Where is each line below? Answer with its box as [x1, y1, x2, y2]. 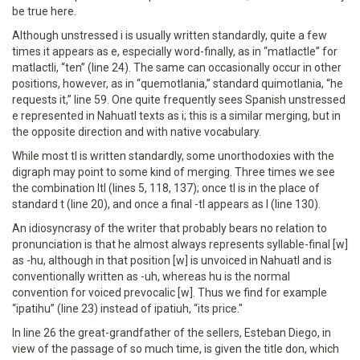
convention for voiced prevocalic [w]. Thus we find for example [12, 286, 327, 299]
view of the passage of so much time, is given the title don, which [12, 342, 339, 355]
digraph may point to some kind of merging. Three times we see [12, 166, 335, 178]
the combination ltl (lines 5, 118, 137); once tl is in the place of [12, 182, 320, 194]
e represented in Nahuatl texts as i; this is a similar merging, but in [12, 109, 341, 122]
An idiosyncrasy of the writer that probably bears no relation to [12, 222, 327, 235]
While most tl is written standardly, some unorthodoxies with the [12, 149, 334, 162]
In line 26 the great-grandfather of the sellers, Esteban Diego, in [12, 326, 331, 339]
